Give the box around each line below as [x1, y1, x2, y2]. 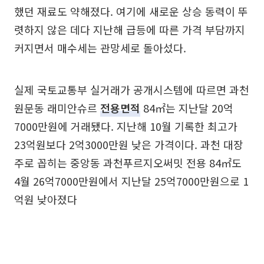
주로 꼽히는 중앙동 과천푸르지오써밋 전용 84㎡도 [14, 154, 242, 170]
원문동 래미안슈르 [14, 100, 100, 115]
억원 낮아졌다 [14, 191, 77, 207]
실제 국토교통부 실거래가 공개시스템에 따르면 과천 [14, 81, 249, 97]
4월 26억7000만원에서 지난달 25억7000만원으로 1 [14, 173, 249, 189]
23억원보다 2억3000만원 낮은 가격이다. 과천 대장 [14, 136, 243, 152]
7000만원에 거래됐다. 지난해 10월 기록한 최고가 [14, 118, 237, 134]
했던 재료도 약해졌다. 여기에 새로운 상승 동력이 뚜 [14, 3, 248, 19]
